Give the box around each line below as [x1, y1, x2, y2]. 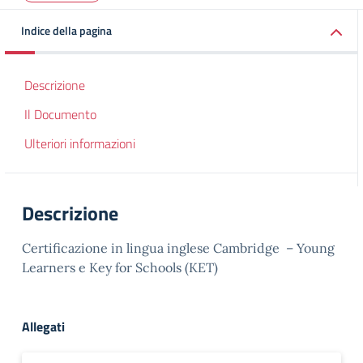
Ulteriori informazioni [24, 134, 135, 153]
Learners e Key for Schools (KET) [22, 259, 218, 275]
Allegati [22, 317, 65, 336]
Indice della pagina [21, 22, 112, 39]
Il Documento [24, 105, 96, 124]
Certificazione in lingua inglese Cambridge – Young [22, 240, 335, 256]
